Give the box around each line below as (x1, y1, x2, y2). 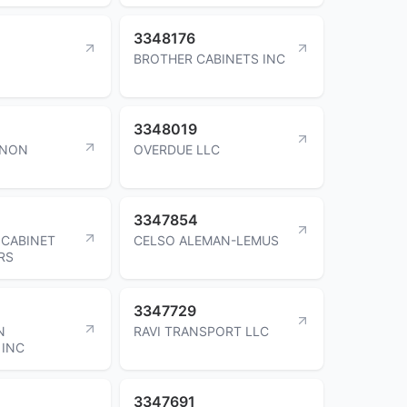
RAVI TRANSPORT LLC (134, 323, 269, 339)
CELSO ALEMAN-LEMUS (134, 232, 279, 248)
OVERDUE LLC (134, 141, 220, 157)
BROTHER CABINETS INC (134, 50, 285, 66)
